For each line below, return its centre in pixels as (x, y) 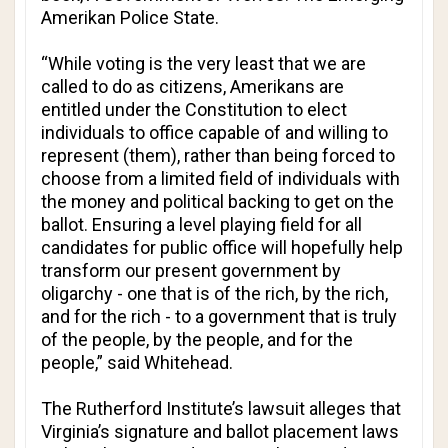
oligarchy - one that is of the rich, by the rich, (214, 293)
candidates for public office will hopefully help (222, 247)
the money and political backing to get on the (217, 201)
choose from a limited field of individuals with (220, 178)
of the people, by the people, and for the (197, 339)
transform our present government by (191, 270)
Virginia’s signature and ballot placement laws (220, 431)
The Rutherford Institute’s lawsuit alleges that (221, 408)
